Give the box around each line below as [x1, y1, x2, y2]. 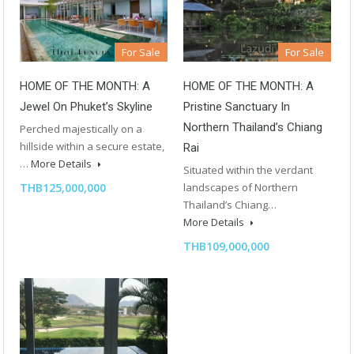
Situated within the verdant [183, 162, 313, 177]
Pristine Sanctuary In [183, 99, 290, 114]
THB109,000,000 [183, 238, 269, 254]
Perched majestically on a [20, 121, 142, 136]
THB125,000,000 [20, 179, 106, 195]
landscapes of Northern [183, 179, 298, 194]
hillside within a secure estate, [20, 138, 164, 153]
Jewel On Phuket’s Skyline [20, 99, 153, 114]
